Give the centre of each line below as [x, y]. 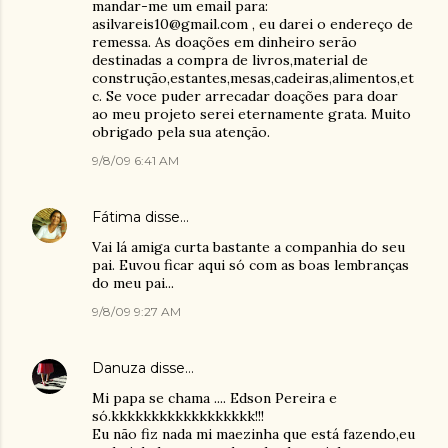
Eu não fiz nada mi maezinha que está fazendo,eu [253, 434]
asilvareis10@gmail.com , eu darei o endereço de [252, 24]
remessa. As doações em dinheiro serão [224, 42]
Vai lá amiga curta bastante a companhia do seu [248, 247]
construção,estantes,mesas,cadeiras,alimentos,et [253, 78]
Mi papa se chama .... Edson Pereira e [214, 398]
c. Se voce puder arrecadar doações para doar [245, 96]
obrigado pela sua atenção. [181, 132]
